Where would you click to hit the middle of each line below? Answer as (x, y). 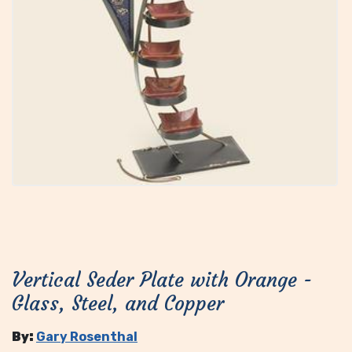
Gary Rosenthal (87, 337)
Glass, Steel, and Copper (118, 304)
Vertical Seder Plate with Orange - (162, 280)
